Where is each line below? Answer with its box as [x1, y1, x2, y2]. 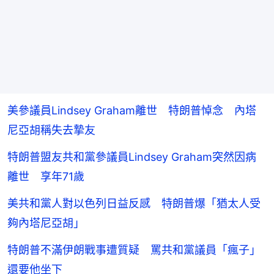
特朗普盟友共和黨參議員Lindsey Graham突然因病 [7, 150, 256, 163]
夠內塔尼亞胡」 [7, 217, 84, 229]
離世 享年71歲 [7, 170, 84, 183]
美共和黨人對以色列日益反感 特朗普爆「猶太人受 [7, 197, 261, 210]
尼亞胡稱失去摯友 [7, 124, 95, 136]
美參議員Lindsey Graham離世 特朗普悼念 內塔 [7, 104, 256, 117]
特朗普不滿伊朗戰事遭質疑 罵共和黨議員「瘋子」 [7, 243, 261, 256]
